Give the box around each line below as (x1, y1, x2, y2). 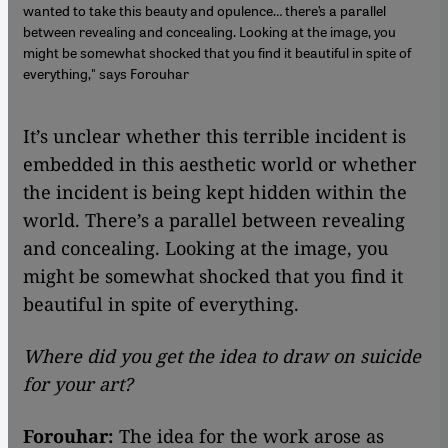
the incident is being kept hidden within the (23, 179, 407, 204)
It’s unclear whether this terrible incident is (23, 123, 406, 148)
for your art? (23, 371, 133, 396)
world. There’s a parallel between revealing (23, 207, 405, 232)
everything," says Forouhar (23, 63, 189, 82)
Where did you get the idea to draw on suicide (23, 343, 421, 368)
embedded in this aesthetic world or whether (23, 151, 417, 176)
